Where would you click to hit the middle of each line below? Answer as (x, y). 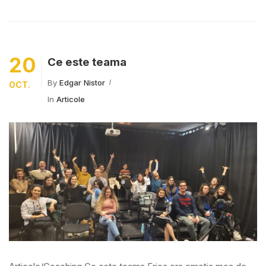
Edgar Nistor (82, 83)
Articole (71, 99)
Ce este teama (87, 62)
